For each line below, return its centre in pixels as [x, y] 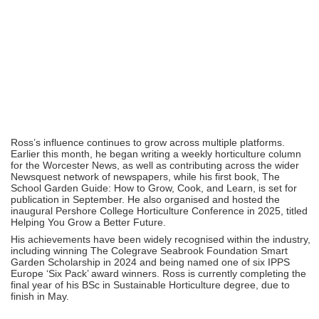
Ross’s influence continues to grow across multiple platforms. [148, 142]
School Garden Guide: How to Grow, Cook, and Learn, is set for [154, 188]
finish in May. [40, 296]
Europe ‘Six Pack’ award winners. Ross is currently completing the [158, 273]
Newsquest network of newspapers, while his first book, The [145, 176]
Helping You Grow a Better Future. [88, 222]
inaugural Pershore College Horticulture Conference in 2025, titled [159, 210]
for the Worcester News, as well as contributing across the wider [155, 165]
